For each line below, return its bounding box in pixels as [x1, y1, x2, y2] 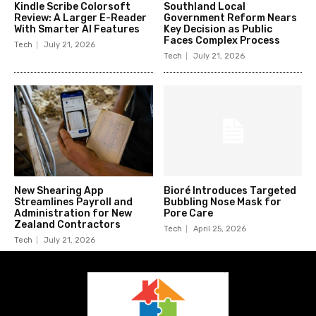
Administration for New [14, 207, 132, 220]
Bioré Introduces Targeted [163, 185, 296, 197]
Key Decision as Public [163, 23, 272, 35]
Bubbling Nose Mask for [163, 196, 281, 209]
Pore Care [163, 207, 213, 220]
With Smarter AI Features [14, 23, 140, 35]
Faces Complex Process [163, 34, 280, 47]
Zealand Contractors [14, 219, 121, 231]
